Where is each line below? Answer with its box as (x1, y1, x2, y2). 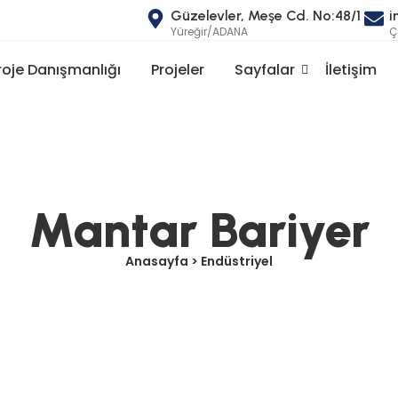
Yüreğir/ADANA (171, 24, 249, 39)
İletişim (325, 60, 377, 80)
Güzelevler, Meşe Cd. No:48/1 (171, 7, 362, 24)
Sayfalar (235, 60, 295, 80)
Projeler (151, 60, 204, 80)
